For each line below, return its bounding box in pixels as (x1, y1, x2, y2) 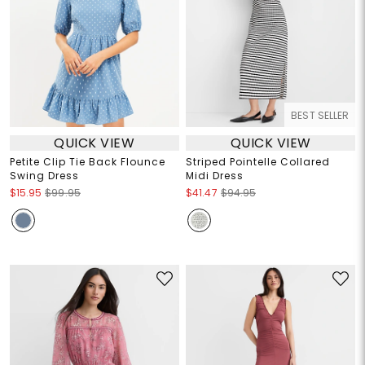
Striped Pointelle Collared (186, 155, 330, 169)
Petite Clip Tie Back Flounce (9, 155, 165, 169)
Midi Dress (186, 169, 244, 183)
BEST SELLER (291, 108, 350, 123)
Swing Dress (9, 169, 79, 183)
